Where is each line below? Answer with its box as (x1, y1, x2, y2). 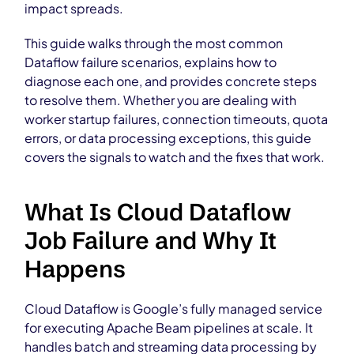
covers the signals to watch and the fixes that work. (24, 149, 326, 165)
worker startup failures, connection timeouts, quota (24, 111, 329, 127)
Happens (24, 254, 126, 284)
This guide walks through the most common (24, 35, 284, 51)
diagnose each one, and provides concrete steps (24, 73, 318, 89)
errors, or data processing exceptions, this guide (24, 130, 312, 146)
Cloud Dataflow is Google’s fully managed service (24, 300, 323, 317)
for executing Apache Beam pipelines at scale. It (24, 319, 314, 336)
